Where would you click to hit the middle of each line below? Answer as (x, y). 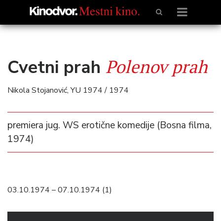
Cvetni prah (56, 67)
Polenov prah (157, 66)
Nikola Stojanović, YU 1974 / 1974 (68, 90)
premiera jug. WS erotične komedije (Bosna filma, (110, 125)
